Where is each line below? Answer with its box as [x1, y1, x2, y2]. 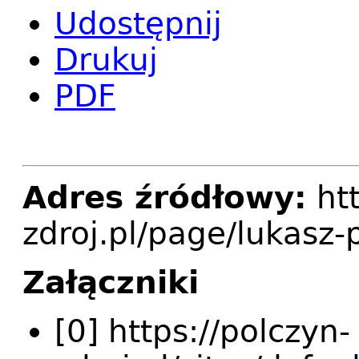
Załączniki [22, 264, 199, 301]
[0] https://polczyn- [54, 313, 350, 350]
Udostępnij [54, 6, 222, 42]
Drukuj [54, 42, 158, 79]
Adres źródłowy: [22, 179, 307, 216]
